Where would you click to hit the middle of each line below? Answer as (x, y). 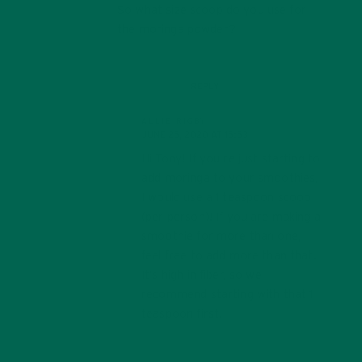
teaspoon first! (182, 314)
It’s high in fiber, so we (202, 275)
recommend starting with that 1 (227, 294)
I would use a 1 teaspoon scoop (226, 197)
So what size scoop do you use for (212, 10)
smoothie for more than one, (222, 236)
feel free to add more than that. (229, 255)
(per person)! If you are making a (231, 217)
